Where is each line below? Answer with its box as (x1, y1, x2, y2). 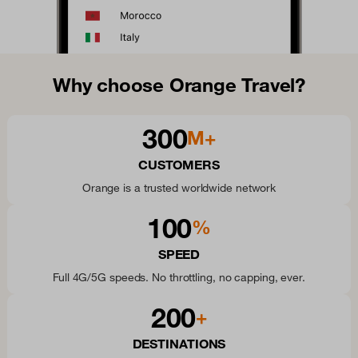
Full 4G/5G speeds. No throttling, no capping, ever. (53, 270, 305, 285)
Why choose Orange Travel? (53, 73, 305, 97)
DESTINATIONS (132, 336, 226, 352)
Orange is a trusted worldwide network (82, 181, 276, 196)
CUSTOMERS (138, 157, 220, 173)
